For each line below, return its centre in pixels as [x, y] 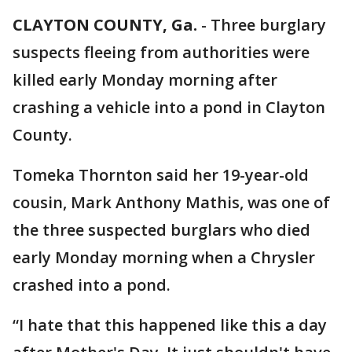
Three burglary [268, 25]
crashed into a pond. [92, 285]
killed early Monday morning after [145, 80]
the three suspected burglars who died [161, 230]
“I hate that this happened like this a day [170, 325]
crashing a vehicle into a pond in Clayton [169, 107]
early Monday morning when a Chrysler [164, 257]
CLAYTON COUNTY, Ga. [105, 25]
